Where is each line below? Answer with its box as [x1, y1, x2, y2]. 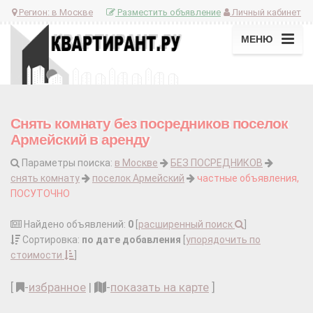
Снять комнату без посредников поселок [10, 115, 289, 132]
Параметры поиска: [20, 157, 115, 169]
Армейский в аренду [10, 131, 150, 148]
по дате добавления [82, 234, 181, 246]
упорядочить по [186, 234, 261, 246]
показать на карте [110, 280, 209, 295]
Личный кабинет [230, 6, 301, 17]
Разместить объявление [115, 6, 221, 17]
